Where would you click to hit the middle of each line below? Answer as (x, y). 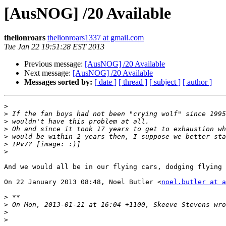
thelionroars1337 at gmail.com (96, 38)
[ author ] (197, 82)
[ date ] (105, 82)
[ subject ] (165, 82)
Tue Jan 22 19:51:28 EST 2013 (54, 47)
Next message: (48, 73)
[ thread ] (133, 82)
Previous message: (54, 64)
